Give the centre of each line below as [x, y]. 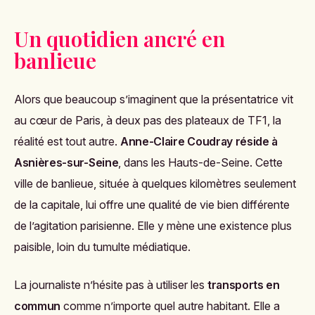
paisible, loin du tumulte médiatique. [102, 247]
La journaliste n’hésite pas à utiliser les [111, 285]
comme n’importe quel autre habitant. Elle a [171, 306]
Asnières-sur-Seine [66, 163]
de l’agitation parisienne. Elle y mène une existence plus [153, 226]
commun [38, 306]
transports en [244, 285]
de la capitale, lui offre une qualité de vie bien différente [152, 205]
